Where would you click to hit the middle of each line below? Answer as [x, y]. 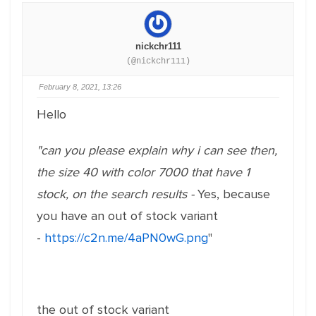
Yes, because [234, 194]
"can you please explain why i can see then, [157, 150]
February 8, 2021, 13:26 [80, 87]
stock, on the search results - [117, 194]
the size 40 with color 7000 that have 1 [143, 172]
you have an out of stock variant [127, 216]
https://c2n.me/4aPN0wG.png [126, 238]
